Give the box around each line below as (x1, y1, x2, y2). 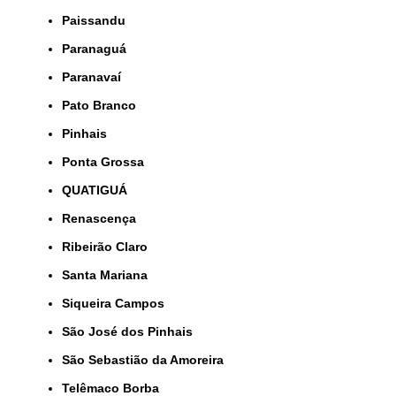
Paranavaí (70, 69, 121, 84)
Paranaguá (70, 41, 126, 56)
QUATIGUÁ (72, 182, 127, 197)
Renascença (71, 210, 136, 225)
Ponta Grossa (70, 154, 144, 169)
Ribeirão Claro (71, 239, 148, 254)
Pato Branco (70, 97, 136, 112)
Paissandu (70, 12, 126, 27)
